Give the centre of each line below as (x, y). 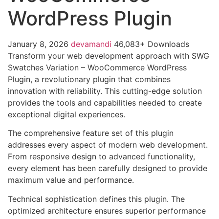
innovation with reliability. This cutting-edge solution (105, 91)
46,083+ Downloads (152, 44)
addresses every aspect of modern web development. (108, 145)
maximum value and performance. (71, 180)
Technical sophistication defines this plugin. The (96, 199)
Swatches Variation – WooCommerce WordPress (97, 68)
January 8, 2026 (39, 44)
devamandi (92, 44)
